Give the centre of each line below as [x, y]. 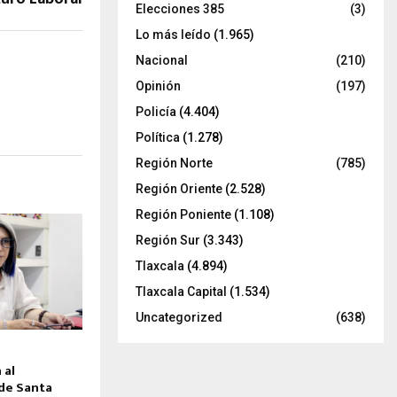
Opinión [158, 86]
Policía [156, 111]
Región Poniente [183, 214]
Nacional [162, 60]
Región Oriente [179, 188]
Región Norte [174, 163]
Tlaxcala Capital [181, 291]
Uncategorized [179, 317]
